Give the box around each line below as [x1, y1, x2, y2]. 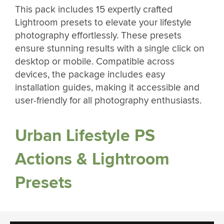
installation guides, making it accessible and [15, 81, 199, 94]
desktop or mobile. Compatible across [15, 55, 174, 68]
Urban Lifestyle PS [15, 125, 155, 146]
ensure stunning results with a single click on [15, 42, 204, 55]
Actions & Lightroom [15, 148, 169, 169]
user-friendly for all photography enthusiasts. [15, 94, 201, 107]
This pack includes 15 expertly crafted [15, 3, 172, 16]
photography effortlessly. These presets [15, 29, 181, 42]
